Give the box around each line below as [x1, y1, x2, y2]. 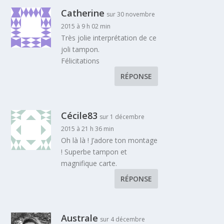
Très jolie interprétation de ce [61, 33, 157, 43]
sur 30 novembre [106, 10, 155, 19]
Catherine [61, 7, 105, 19]
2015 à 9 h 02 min [61, 22, 111, 31]
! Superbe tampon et [61, 147, 127, 157]
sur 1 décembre [99, 112, 145, 121]
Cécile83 [61, 109, 98, 122]
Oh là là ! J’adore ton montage [61, 135, 158, 145]
